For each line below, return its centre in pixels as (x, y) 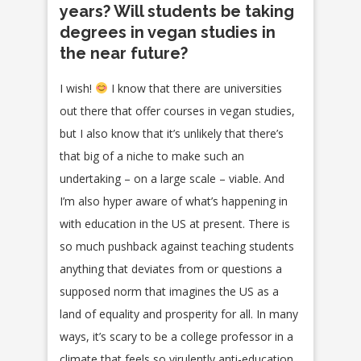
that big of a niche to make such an (152, 156)
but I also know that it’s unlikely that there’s (172, 133)
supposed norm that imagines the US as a (169, 291)
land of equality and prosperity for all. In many (179, 313)
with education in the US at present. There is (175, 223)
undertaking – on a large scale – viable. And (172, 178)
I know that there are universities (195, 88)
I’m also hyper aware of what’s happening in (174, 201)
